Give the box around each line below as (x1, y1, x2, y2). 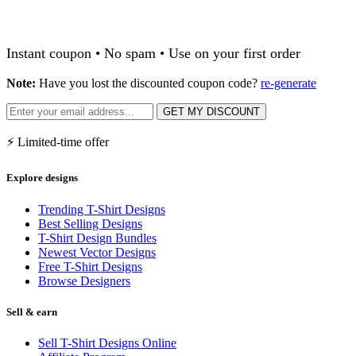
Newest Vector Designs (38, 245, 156, 259)
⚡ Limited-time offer (6, 135, 109, 149)
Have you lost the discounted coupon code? (36, 76, 261, 91)
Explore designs (6, 172, 78, 184)
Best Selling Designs (38, 216, 142, 230)
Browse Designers (38, 273, 130, 288)
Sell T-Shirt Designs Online (38, 335, 176, 350)
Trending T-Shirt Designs (38, 202, 165, 216)
